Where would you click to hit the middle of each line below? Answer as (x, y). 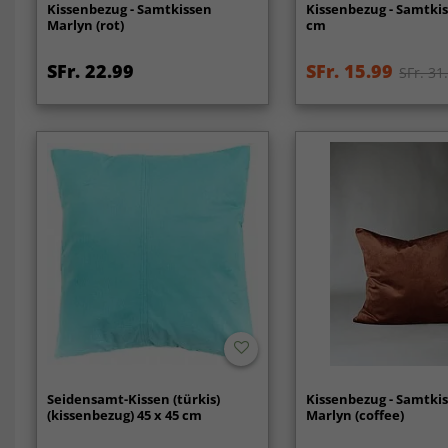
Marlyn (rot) (85, 25)
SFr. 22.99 (90, 71)
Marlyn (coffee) (355, 414)
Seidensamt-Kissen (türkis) (133, 398)
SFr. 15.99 (350, 71)
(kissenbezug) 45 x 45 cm (124, 414)
